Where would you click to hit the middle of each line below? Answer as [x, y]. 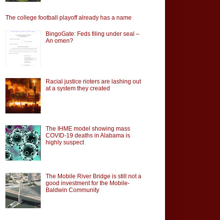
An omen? [59, 41]
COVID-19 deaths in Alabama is [88, 136]
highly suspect [65, 143]
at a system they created [78, 88]
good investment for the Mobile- [87, 183]
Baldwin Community [72, 190]
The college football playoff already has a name [69, 17]
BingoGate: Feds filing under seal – [92, 34]
